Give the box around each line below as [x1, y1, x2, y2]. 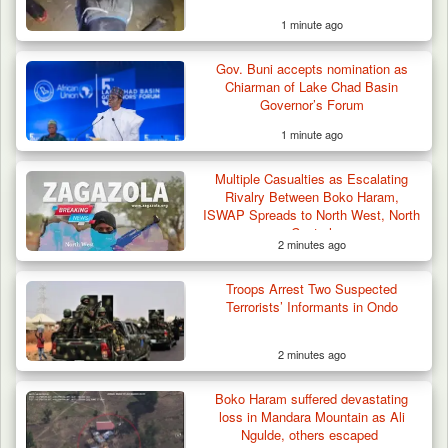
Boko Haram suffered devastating [215, 388, 409, 408]
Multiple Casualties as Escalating [215, 168, 409, 188]
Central [291, 222, 333, 242]
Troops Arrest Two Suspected [226, 278, 398, 298]
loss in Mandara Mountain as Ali [218, 406, 405, 426]
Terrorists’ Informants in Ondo [225, 296, 398, 316]
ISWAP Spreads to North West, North [203, 204, 421, 224]
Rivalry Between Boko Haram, [224, 186, 399, 206]
